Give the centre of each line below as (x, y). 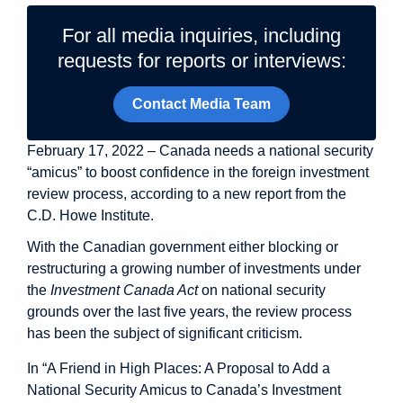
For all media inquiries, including (201, 36)
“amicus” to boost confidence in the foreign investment (198, 173)
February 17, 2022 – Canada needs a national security (200, 151)
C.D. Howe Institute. (90, 216)
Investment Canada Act (124, 291)
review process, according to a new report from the (187, 194)
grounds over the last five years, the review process (189, 312)
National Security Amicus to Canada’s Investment (184, 390)
